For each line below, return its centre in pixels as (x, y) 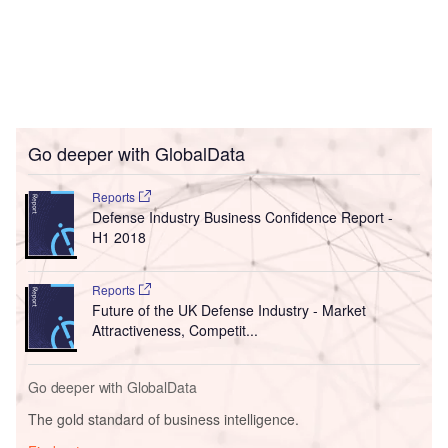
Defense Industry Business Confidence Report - (242, 217)
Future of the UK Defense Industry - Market (228, 310)
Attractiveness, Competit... (174, 330)
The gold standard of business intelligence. (163, 419)
